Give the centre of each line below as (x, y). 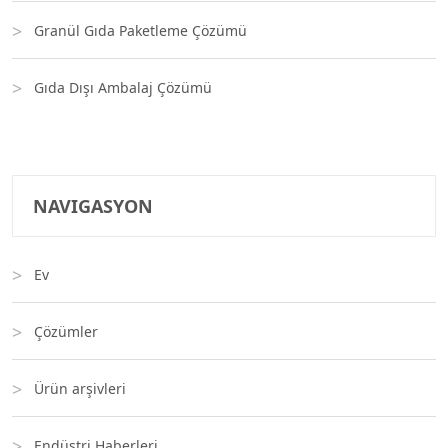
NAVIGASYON (93, 206)
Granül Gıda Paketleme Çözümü (140, 30)
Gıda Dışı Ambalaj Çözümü (123, 87)
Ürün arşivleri (80, 388)
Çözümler (66, 331)
